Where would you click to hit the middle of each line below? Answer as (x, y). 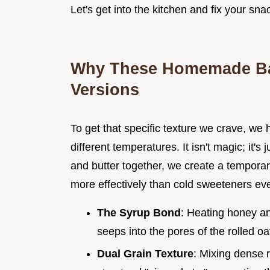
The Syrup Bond (139, 213)
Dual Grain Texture (145, 253)
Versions (105, 90)
